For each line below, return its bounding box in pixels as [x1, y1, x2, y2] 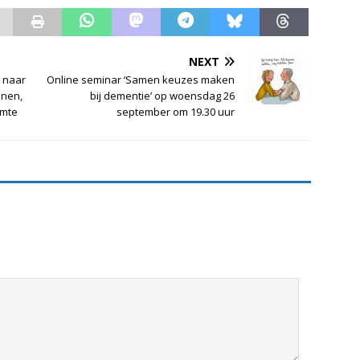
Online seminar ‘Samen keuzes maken [47, 72, 235, 87]
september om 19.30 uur [117, 104, 235, 119]
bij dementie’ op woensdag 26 [90, 88, 235, 103]
